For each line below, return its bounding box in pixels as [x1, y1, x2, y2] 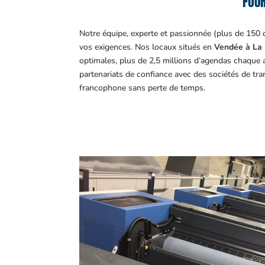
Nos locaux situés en [135, 41, 215, 53]
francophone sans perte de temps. [79, 82, 206, 93]
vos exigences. [79, 41, 135, 53]
